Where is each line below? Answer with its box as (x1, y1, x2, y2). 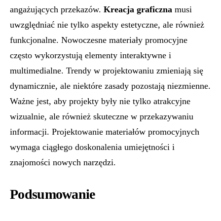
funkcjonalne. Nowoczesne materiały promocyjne (10, 35, 187, 45)
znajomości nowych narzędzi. (10, 157, 116, 167)
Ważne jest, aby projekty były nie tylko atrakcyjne (10, 96, 190, 106)
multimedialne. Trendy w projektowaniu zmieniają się (10, 66, 203, 75)
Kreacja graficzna (104, 4, 172, 14)
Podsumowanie (10, 186, 95, 202)
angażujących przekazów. (10, 4, 104, 14)
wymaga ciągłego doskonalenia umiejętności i (10, 142, 175, 152)
